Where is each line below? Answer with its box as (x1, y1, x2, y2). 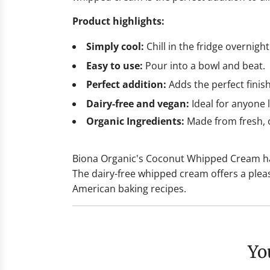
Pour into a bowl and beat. (143, 58, 265, 72)
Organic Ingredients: (86, 114, 184, 128)
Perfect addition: (86, 78, 166, 92)
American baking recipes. (72, 181, 186, 195)
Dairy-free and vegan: (86, 96, 189, 110)
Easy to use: (86, 58, 143, 72)
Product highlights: (72, 14, 165, 28)
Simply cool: (86, 40, 144, 54)
